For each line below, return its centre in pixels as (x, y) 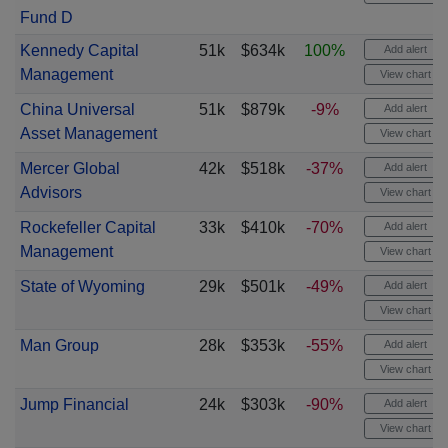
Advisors (50, 192)
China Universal (77, 109)
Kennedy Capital (79, 50)
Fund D (46, 17)
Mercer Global (69, 168)
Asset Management (88, 133)
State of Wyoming (82, 286)
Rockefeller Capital (87, 227)
